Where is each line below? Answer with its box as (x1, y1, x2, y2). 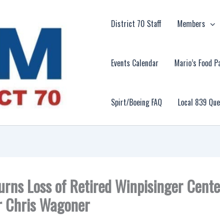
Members (177, 17, 206, 29)
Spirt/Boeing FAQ (111, 96, 163, 108)
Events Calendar (111, 56, 159, 69)
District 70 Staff (111, 17, 162, 29)
